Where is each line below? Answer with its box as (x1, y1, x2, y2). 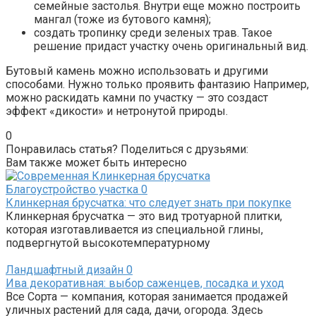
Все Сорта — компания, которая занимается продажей (6, 290, 288, 304)
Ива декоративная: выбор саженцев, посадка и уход (6, 276, 284, 291)
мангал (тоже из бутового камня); (34, 13, 211, 27)
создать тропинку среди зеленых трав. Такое (34, 26, 272, 40)
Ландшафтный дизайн (6, 263, 123, 277)
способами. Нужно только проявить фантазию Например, (6, 78, 309, 92)
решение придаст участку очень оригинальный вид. (34, 39, 308, 54)
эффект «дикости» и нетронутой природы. (6, 104, 228, 119)
